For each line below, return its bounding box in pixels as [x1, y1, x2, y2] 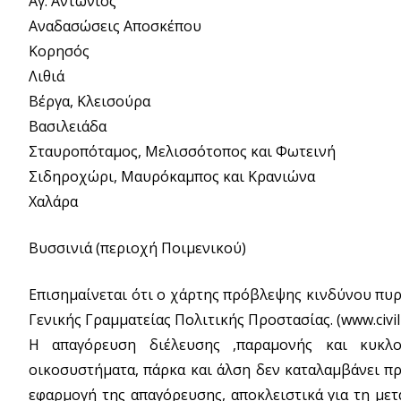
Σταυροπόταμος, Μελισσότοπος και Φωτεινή [29, 141, 336, 161]
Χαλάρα [29, 191, 78, 211]
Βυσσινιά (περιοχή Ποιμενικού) [29, 237, 246, 258]
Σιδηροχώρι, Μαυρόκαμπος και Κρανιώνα [29, 166, 315, 186]
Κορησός [29, 40, 90, 61]
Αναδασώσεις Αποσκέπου [29, 15, 201, 36]
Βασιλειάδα [29, 115, 107, 136]
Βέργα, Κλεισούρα [29, 90, 150, 111]
